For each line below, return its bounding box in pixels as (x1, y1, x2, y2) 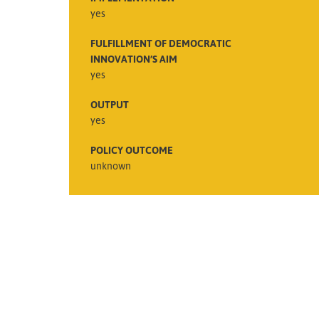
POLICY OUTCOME (90, 143, 173, 156)
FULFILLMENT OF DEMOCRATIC (90, 36, 231, 49)
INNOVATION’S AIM (90, 52, 177, 65)
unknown (90, 159, 131, 172)
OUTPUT (90, 98, 129, 110)
